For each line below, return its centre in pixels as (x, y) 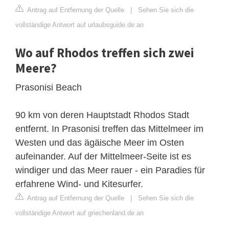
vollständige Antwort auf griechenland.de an (79, 213)
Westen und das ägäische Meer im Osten (100, 142)
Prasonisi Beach (49, 87)
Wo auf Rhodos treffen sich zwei (105, 52)
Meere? (36, 68)
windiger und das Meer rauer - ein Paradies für (110, 170)
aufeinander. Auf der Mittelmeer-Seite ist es (103, 156)
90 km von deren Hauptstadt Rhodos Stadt (102, 115)
